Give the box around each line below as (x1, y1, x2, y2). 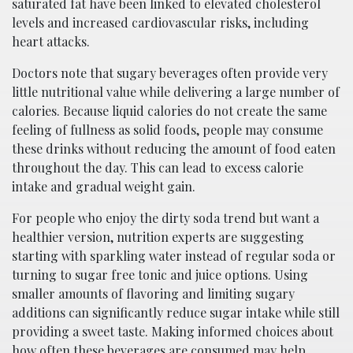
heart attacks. (12, 32, 90, 50)
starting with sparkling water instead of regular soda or (12, 247, 336, 264)
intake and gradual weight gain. (12, 177, 195, 195)
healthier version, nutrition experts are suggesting (12, 228, 304, 245)
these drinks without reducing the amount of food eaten (12, 139, 336, 157)
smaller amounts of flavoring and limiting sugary (12, 284, 295, 302)
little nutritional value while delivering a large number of (12, 83, 340, 100)
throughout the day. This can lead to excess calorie (12, 158, 303, 176)
